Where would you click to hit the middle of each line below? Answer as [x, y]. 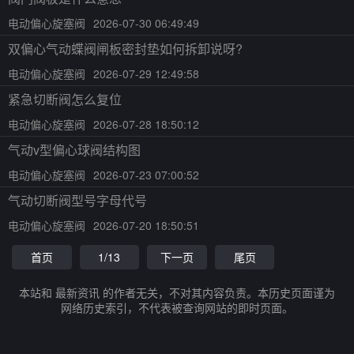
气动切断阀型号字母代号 [77, 200]
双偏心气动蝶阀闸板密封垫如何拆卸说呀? [125, 49]
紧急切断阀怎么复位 [65, 99]
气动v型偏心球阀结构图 [74, 150]
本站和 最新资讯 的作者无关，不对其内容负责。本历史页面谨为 [177, 292]
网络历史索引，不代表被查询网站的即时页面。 [177, 307]
